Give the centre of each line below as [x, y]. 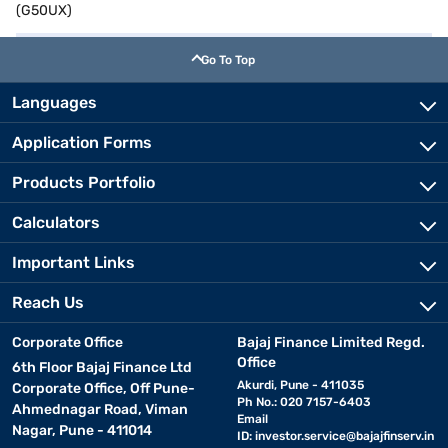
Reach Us [48, 302]
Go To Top [228, 60]
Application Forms [82, 142]
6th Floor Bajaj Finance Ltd [102, 367]
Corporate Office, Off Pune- [103, 388]
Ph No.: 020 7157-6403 [303, 402]
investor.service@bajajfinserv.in [344, 436]
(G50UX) [44, 10]
